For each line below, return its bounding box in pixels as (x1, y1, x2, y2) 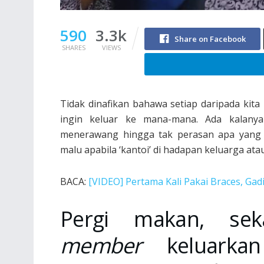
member (60, 230, 142, 260)
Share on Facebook (174, 33, 246, 44)
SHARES (61, 42, 85, 52)
